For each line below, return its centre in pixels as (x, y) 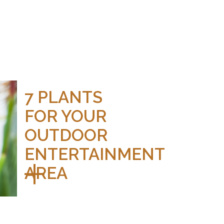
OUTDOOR (66, 135)
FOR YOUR (65, 116)
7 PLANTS (63, 97)
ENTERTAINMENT (94, 154)
